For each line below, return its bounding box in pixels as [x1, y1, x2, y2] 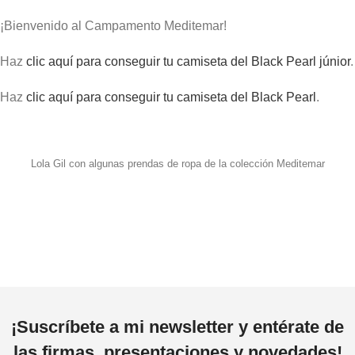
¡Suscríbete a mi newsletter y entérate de [11, 317, 344, 338]
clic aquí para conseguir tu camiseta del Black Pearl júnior [26, 54, 350, 68]
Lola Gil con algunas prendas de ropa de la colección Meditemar [30, 158, 325, 170]
